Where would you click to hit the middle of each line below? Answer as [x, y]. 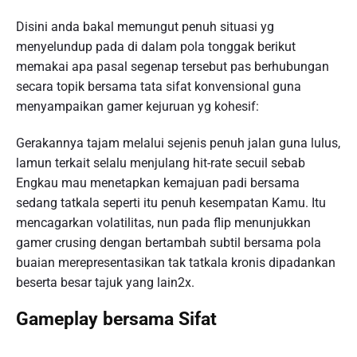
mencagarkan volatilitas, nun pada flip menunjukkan [163, 222]
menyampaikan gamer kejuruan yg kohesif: [137, 106]
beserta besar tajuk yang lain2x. [105, 282]
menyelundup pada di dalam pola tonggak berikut [156, 46]
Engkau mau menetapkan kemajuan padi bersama [158, 182]
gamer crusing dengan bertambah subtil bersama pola [169, 242]
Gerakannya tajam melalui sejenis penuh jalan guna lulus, [178, 143]
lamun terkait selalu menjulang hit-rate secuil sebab [161, 163]
